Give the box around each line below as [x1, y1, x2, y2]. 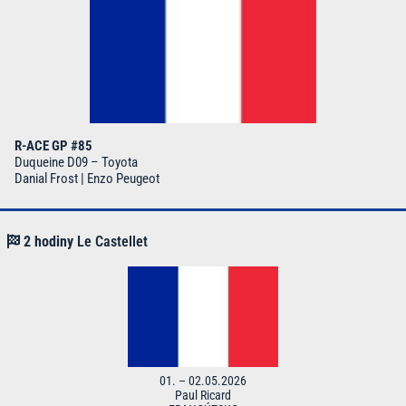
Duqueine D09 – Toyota [14, 153, 138, 170]
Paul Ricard [175, 388, 231, 403]
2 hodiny [24, 232, 77, 250]
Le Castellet [77, 232, 148, 250]
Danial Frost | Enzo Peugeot [14, 169, 159, 187]
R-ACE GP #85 [14, 137, 92, 154]
